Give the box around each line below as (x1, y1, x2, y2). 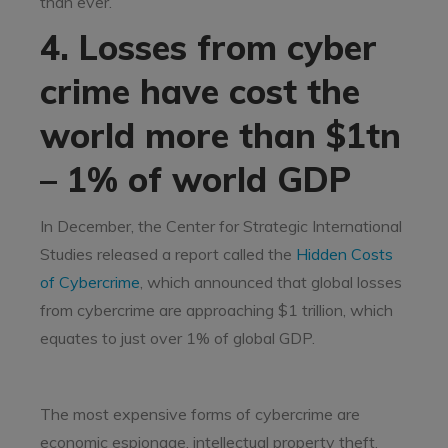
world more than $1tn (40, 114, 401, 157)
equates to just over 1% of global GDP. (40, 328, 315, 348)
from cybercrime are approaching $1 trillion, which (40, 300, 393, 320)
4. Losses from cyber (40, 26, 377, 69)
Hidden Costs (296, 244, 393, 264)
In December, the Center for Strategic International (40, 216, 402, 236)
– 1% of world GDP (40, 158, 351, 201)
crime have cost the (40, 70, 360, 113)
